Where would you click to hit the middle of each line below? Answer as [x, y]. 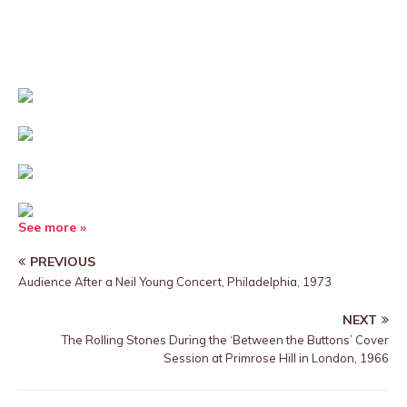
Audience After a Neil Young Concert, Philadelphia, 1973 [175, 282]
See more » [52, 227]
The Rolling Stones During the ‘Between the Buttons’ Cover [225, 340]
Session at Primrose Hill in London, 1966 [276, 358]
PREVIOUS [63, 262]
